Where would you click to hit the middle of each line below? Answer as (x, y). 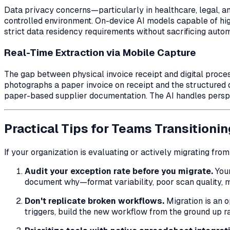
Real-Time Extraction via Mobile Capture (100, 53)
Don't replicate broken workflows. (94, 201)
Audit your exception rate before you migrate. (119, 171)
